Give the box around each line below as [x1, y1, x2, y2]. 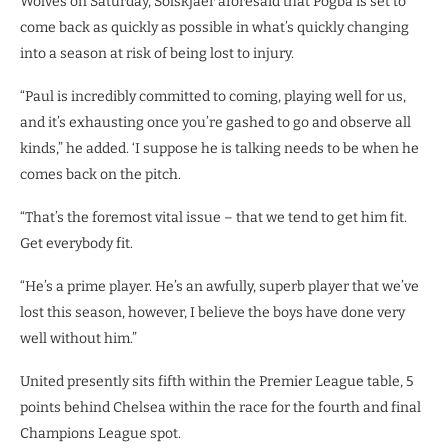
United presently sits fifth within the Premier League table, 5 [20, 372, 413, 390]
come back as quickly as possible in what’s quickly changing [20, 18, 409, 36]
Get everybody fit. [20, 234, 133, 252]
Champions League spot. [20, 424, 181, 442]
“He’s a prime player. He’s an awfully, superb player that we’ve [20, 277, 419, 295]
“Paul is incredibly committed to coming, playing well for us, [20, 87, 406, 105]
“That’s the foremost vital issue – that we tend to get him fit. [20, 208, 407, 226]
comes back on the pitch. [20, 165, 181, 183]
